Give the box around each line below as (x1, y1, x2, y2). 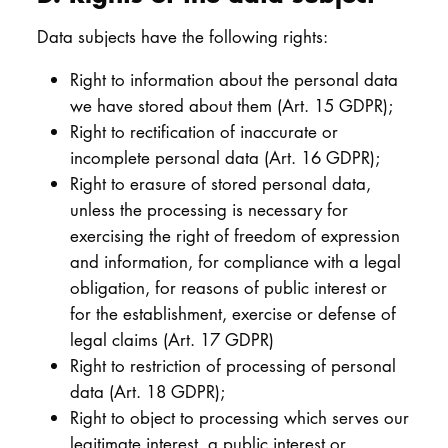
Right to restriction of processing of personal (69, 354, 396, 378)
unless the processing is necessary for (69, 198, 348, 222)
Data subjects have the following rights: (36, 25, 328, 49)
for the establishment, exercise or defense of (69, 302, 396, 326)
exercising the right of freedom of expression (69, 224, 400, 248)
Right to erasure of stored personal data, (69, 172, 371, 196)
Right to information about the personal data (69, 68, 398, 92)
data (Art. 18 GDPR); (69, 380, 225, 404)
